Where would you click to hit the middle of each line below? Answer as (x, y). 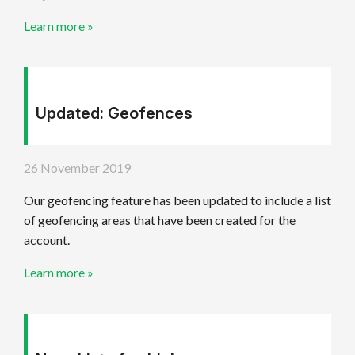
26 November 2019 (77, 168)
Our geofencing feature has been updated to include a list (177, 200)
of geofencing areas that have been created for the (160, 220)
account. (47, 240)
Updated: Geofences (114, 114)
